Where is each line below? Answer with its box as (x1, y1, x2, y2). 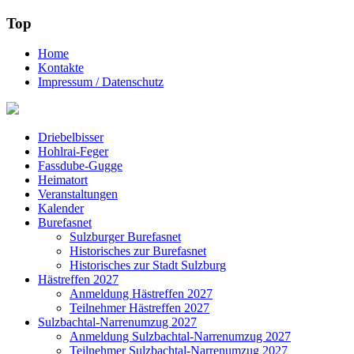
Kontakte (38, 61, 84, 75)
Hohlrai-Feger (38, 145, 108, 159)
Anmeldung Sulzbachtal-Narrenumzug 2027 (70, 330, 291, 344)
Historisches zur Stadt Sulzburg (70, 258, 226, 273)
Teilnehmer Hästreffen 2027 (70, 301, 209, 315)
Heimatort (38, 173, 88, 187)
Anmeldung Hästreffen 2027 (70, 287, 213, 301)
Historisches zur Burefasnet (70, 244, 206, 258)
